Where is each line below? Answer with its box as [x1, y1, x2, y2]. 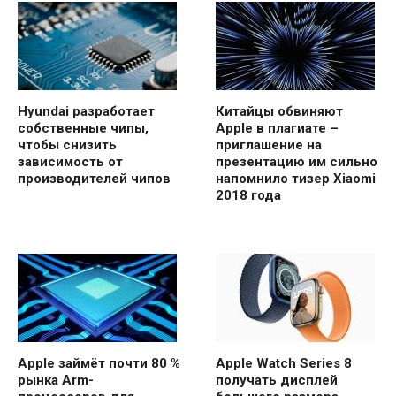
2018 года [216, 187, 281, 204]
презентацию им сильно [216, 154, 377, 171]
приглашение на [216, 137, 322, 154]
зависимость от [18, 154, 123, 171]
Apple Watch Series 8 [216, 355, 352, 372]
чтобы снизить [18, 137, 117, 154]
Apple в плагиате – [216, 120, 339, 137]
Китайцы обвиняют [216, 103, 343, 120]
